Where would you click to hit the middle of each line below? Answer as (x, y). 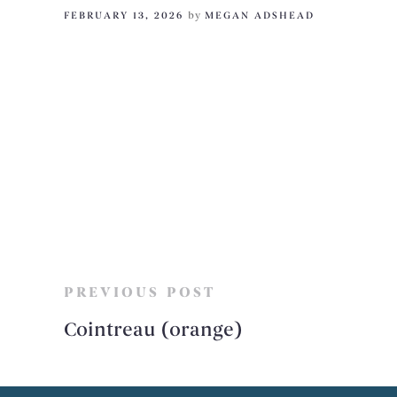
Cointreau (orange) (153, 331)
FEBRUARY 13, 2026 (124, 16)
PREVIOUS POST (140, 293)
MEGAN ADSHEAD (260, 16)
